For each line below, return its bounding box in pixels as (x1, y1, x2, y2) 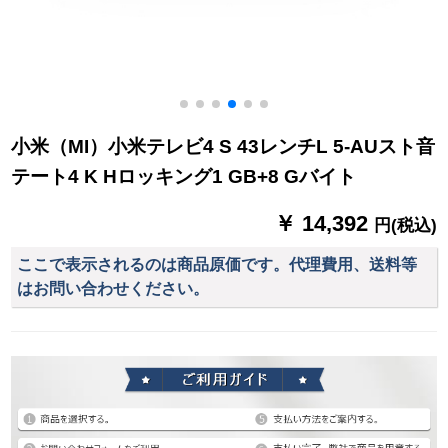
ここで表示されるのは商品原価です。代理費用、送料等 (17, 255, 418, 273)
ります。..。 (155, 47, 234, 64)
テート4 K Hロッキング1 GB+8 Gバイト (11, 166, 357, 188)
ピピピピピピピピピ (155, 3, 282, 20)
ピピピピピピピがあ (155, 25, 282, 42)
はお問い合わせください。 (17, 279, 210, 297)
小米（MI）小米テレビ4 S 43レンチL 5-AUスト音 (11, 136, 436, 158)
